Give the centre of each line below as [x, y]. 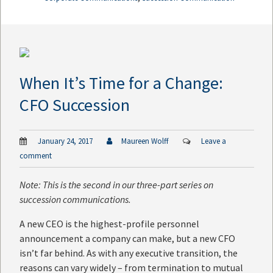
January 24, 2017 [64, 141]
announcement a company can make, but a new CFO [127, 238]
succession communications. [75, 199]
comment [36, 155]
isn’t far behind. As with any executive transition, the [129, 253]
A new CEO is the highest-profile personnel [109, 223]
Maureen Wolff [145, 141]
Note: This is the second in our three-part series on [116, 184]
